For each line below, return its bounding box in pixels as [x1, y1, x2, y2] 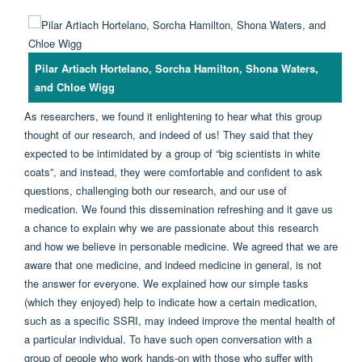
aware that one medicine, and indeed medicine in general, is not [24, 256, 322, 272]
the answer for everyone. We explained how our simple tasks [24, 275, 309, 291]
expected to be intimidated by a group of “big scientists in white [24, 145, 320, 161]
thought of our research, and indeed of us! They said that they [24, 126, 314, 142]
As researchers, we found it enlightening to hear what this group [24, 107, 322, 124]
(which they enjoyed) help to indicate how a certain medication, [24, 293, 318, 309]
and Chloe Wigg [34, 78, 115, 95]
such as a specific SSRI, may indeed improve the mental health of [24, 312, 335, 328]
